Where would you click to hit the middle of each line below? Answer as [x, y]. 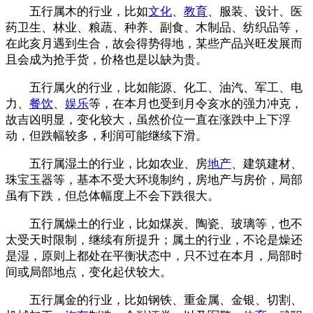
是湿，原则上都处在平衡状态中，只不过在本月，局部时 [154, 256]
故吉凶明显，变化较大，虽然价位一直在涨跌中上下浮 [148, 119]
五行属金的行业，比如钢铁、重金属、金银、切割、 [166, 300]
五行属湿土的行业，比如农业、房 [118, 163]
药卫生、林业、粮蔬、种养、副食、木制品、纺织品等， [154, 27]
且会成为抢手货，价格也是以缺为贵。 [107, 59]
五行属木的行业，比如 [89, 11]
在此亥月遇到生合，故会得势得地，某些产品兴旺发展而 [154, 43]
